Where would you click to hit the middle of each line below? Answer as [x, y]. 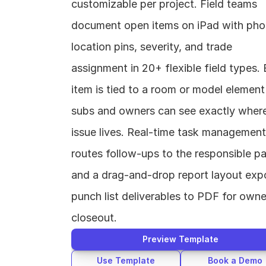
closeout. [94, 218]
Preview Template [180, 239]
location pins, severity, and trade [152, 47]
